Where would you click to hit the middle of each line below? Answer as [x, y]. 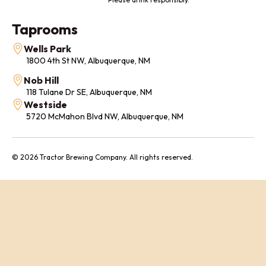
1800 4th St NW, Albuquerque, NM [88, 61]
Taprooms [45, 29]
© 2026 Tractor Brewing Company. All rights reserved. [102, 157]
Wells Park [47, 49]
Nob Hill [41, 80]
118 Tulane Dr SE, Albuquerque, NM [89, 92]
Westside [45, 104]
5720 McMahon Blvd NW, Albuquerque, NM [105, 116]
